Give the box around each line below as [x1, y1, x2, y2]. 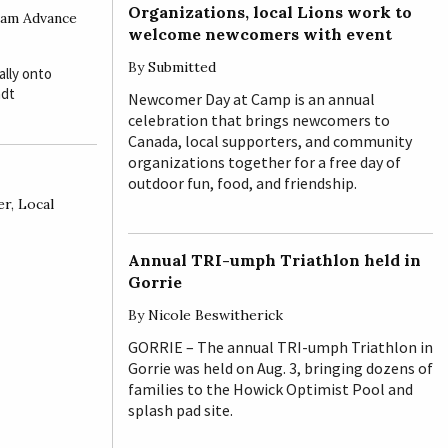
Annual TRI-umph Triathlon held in [128, 249, 421, 270]
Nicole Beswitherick [148, 305, 283, 324]
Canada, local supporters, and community [128, 130, 412, 151]
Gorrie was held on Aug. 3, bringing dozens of [128, 357, 433, 378]
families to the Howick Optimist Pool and [128, 378, 413, 399]
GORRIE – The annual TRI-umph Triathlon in [128, 336, 433, 357]
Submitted [148, 57, 216, 76]
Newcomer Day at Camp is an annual [128, 88, 375, 109]
